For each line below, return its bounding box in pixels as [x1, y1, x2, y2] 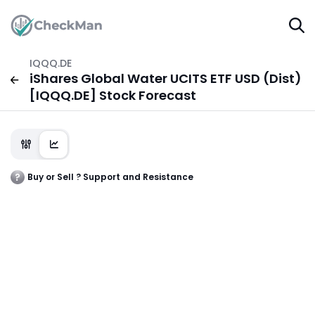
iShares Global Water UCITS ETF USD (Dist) [30, 70, 302, 87]
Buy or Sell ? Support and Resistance [27, 171, 193, 183]
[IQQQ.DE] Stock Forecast [30, 86, 197, 104]
